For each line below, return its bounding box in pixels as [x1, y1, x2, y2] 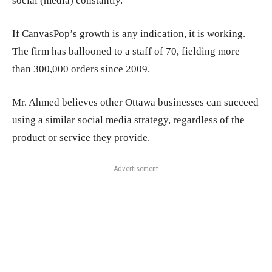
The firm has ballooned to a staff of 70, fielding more [12, 46, 240, 58]
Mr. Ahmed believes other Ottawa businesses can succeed [12, 97, 259, 109]
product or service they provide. [12, 132, 150, 144]
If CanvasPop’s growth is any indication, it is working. [12, 28, 245, 40]
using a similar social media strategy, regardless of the [12, 114, 245, 126]
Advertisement [114, 164, 158, 174]
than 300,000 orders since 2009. [12, 63, 150, 75]
